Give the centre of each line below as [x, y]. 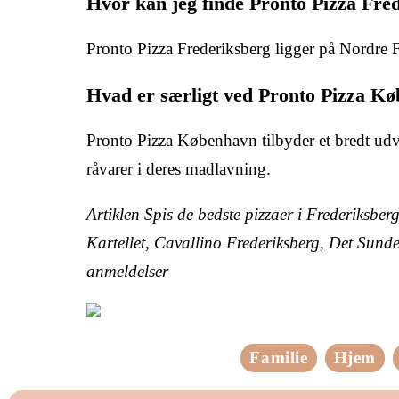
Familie [279, 357]
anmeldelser [127, 271]
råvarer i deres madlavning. [179, 168]
